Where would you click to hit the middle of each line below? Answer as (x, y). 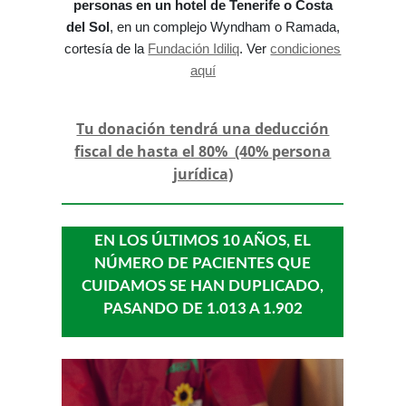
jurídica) (203, 174)
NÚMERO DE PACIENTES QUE (203, 264)
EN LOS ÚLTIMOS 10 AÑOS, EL (203, 241)
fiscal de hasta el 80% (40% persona (203, 152)
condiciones (306, 49)
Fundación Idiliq (194, 49)
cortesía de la (106, 49)
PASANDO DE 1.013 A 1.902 (203, 309)
